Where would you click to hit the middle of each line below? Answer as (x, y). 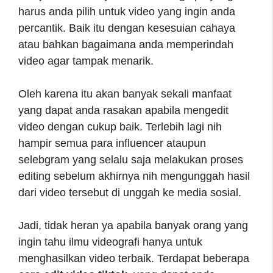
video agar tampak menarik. (87, 61)
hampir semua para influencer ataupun (112, 143)
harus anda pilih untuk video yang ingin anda (127, 11)
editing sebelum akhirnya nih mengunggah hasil (134, 176)
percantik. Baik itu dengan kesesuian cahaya (127, 28)
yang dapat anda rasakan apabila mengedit (123, 110)
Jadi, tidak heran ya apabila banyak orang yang (133, 225)
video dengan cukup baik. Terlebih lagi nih (120, 126)
